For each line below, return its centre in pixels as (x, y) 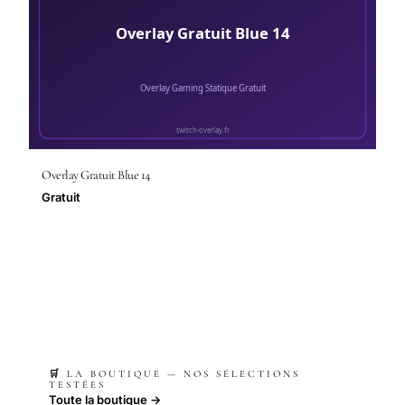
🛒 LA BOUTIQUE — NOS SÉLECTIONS (174, 374)
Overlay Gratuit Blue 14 (96, 175)
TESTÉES (77, 385)
